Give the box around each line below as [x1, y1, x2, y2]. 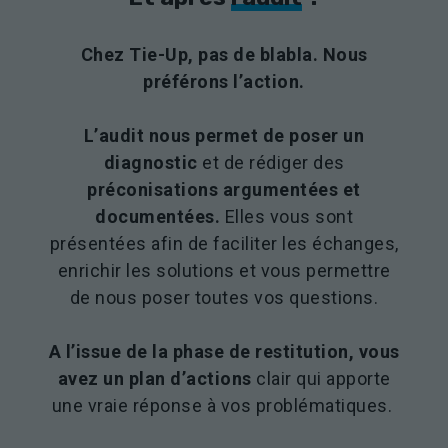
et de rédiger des [197, 152, 345, 174]
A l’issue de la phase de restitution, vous [48, 341, 400, 363]
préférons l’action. [143, 71, 305, 93]
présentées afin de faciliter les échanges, [49, 233, 399, 255]
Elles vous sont [220, 206, 353, 228]
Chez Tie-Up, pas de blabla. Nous [80, 44, 368, 66]
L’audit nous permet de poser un [83, 125, 365, 147]
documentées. [95, 206, 220, 228]
